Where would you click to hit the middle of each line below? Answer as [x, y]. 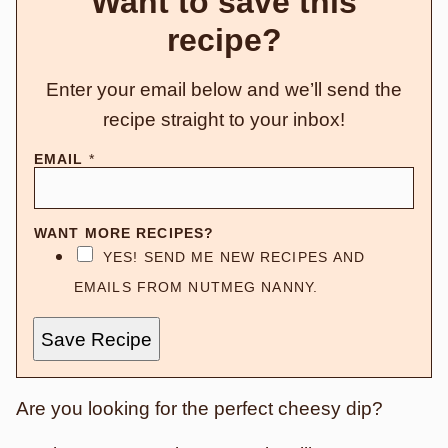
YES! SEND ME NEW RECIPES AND [234, 257]
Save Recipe [96, 339]
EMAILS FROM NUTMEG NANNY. [196, 287]
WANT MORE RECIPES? [124, 233]
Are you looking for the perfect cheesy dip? [199, 408]
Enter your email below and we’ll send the [224, 89]
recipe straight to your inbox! [224, 119]
